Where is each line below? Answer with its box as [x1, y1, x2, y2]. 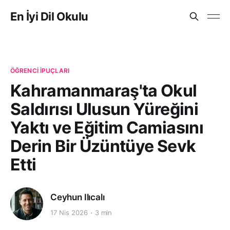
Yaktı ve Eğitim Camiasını [10, 118, 203, 138]
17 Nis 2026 [50, 208, 88, 217]
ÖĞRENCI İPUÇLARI [10, 67, 69, 74]
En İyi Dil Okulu [10, 10, 88, 23]
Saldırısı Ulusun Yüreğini [10, 99, 198, 119]
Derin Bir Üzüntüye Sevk [10, 136, 196, 156]
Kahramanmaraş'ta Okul [10, 81, 197, 101]
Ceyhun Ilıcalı [50, 191, 105, 202]
